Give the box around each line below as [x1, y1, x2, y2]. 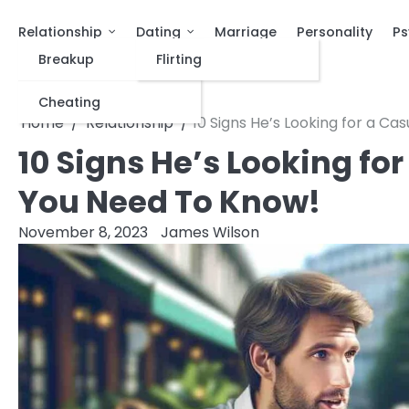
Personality [297, 23, 372, 41]
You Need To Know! [18, 181, 320, 224]
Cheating [38, 93, 100, 111]
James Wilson [161, 222, 259, 243]
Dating [136, 23, 181, 41]
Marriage [215, 23, 277, 41]
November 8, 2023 [18, 222, 148, 243]
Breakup [38, 50, 94, 68]
